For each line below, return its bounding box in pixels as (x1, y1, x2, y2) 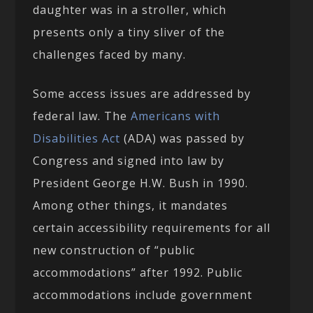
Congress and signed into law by (33, 152, 225, 168)
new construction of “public (33, 242, 196, 258)
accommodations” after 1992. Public (33, 264, 243, 280)
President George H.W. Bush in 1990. (33, 175, 249, 191)
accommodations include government (33, 286, 253, 303)
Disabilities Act (33, 130, 121, 146)
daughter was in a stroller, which (33, 1, 227, 17)
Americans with (131, 108, 221, 124)
